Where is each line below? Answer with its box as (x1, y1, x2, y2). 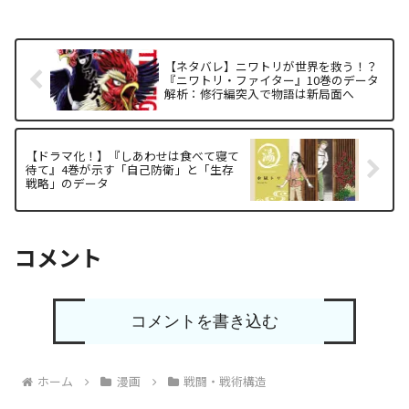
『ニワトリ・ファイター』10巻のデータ (164, 70, 380, 89)
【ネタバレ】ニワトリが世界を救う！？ (164, 57, 379, 75)
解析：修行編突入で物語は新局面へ (164, 84, 355, 102)
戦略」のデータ (26, 174, 109, 193)
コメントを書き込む (130, 312, 278, 331)
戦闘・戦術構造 (184, 372, 267, 391)
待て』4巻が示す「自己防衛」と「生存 (26, 161, 234, 179)
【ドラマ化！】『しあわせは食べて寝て (26, 147, 239, 165)
